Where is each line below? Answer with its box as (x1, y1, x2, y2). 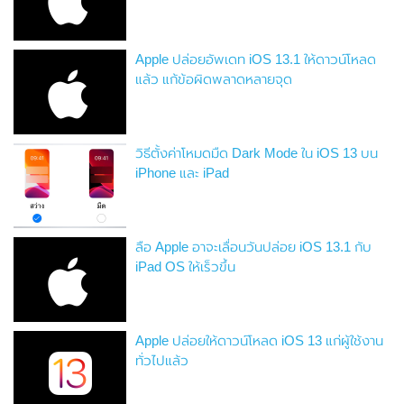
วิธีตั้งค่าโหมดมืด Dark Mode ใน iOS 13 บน (135, 145, 379, 161)
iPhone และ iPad (135, 165, 230, 181)
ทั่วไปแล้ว (135, 353, 189, 369)
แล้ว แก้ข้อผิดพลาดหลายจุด (135, 71, 293, 87)
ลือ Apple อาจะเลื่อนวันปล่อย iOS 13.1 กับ (135, 239, 372, 255)
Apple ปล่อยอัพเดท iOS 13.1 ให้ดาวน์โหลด (135, 51, 377, 68)
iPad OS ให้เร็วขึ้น (135, 259, 236, 275)
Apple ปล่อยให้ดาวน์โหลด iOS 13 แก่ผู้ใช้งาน (135, 333, 384, 349)
